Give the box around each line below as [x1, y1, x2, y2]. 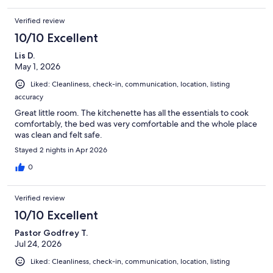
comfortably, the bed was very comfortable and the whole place [15, 118, 257, 130]
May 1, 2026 [15, 60, 60, 72]
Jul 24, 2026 [15, 238, 62, 250]
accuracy [15, 92, 43, 102]
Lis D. [15, 49, 35, 61]
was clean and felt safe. [15, 129, 102, 141]
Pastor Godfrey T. [15, 227, 88, 239]
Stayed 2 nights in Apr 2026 [15, 145, 107, 155]
